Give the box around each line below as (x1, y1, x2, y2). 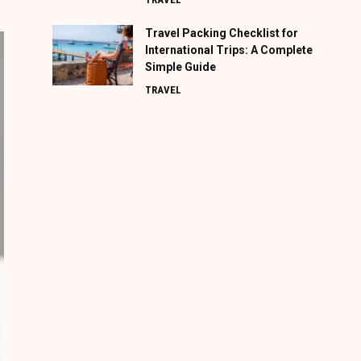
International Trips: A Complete (144, 43, 313, 56)
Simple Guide (144, 60, 216, 73)
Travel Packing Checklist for (144, 26, 298, 39)
